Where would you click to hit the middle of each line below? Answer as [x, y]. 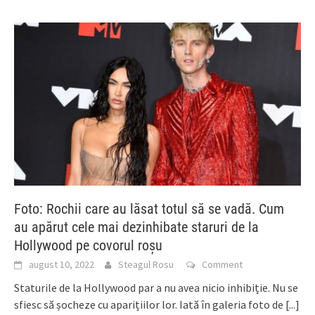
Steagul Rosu [146, 264]
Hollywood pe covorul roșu [88, 245]
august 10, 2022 [62, 264]
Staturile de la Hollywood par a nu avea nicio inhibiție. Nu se [156, 287]
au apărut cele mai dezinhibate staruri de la [136, 227]
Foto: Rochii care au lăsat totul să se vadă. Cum [149, 208]
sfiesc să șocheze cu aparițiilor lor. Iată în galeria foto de [150, 304]
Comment [222, 264]
